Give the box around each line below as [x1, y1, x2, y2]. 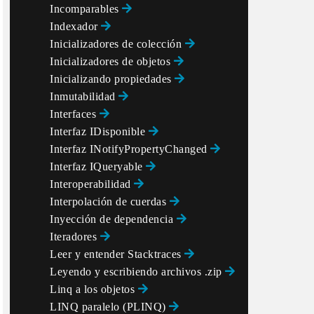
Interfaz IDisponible [50, 125, 149, 137]
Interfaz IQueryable [50, 161, 146, 172]
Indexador [50, 20, 101, 32]
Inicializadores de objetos [50, 55, 174, 67]
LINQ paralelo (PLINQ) [50, 301, 169, 313]
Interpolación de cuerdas [50, 196, 170, 207]
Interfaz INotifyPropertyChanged [50, 143, 210, 155]
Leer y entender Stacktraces [50, 248, 184, 260]
